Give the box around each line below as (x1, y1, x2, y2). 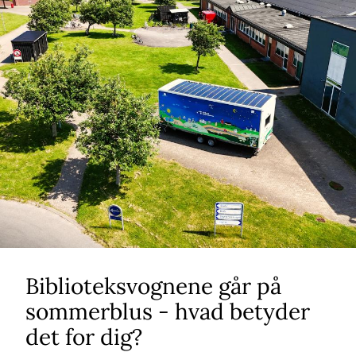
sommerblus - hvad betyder (25, 297, 310, 326)
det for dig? (25, 323, 142, 351)
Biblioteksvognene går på (25, 272, 281, 300)
